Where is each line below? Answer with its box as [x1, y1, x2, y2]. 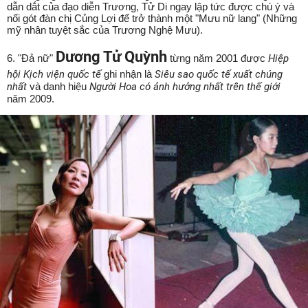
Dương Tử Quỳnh [56, 47, 167, 65]
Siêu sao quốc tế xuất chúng [155, 67, 283, 80]
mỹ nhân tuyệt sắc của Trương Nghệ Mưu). [7, 23, 203, 36]
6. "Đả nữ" [7, 52, 56, 64]
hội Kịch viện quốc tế [7, 67, 104, 80]
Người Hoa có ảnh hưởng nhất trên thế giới [89, 80, 280, 93]
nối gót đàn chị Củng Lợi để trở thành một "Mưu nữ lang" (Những [7, 12, 297, 24]
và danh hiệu [27, 80, 89, 92]
